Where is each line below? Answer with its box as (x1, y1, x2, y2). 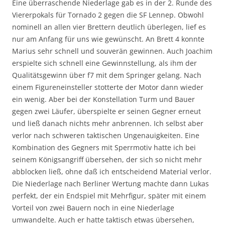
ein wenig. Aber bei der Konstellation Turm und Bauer (12, 94, 195, 104)
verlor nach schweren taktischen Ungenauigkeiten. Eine (12, 130, 199, 140)
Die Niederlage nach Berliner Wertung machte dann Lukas (12, 178, 209, 188)
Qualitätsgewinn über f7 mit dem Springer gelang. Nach (12, 70, 201, 80)
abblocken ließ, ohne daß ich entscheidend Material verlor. (12, 166, 211, 176)
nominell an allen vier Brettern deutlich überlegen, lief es (12, 22, 206, 32)
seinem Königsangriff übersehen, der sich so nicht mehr (12, 154, 202, 164)
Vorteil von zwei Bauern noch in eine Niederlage (12, 202, 174, 212)
